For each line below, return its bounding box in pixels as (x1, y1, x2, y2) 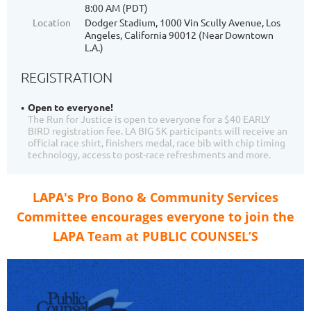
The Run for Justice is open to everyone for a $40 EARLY (28, 112, 270, 126)
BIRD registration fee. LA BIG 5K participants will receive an (28, 124, 287, 137)
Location (33, 16, 71, 29)
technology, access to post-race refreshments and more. (28, 148, 271, 161)
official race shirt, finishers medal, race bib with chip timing (28, 136, 285, 149)
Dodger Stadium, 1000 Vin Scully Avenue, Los (85, 16, 280, 29)
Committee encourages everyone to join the (17, 208, 294, 226)
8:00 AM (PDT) (85, 1, 148, 15)
